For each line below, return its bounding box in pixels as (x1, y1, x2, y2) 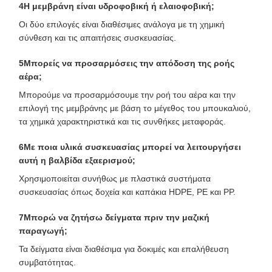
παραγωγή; (19, 226, 67, 236)
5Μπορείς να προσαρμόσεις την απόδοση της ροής (19, 58, 234, 68)
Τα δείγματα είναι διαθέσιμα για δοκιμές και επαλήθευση (19, 244, 229, 254)
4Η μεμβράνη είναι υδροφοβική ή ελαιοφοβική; (19, 1, 214, 11)
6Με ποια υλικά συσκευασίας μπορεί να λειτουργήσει (19, 142, 241, 152)
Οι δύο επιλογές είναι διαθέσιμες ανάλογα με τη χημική (19, 19, 225, 29)
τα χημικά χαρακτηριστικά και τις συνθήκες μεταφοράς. (19, 117, 226, 126)
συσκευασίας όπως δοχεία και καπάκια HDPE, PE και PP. (19, 187, 236, 197)
